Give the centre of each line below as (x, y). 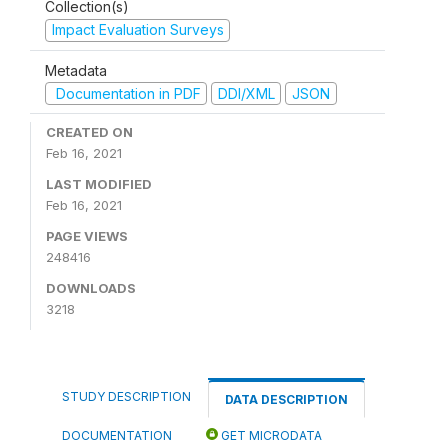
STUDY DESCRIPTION (126, 396)
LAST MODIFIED (99, 184)
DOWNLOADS (91, 288)
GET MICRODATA (270, 435)
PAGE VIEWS (87, 236)
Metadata (76, 70)
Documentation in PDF (126, 93)
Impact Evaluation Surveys (137, 29)
